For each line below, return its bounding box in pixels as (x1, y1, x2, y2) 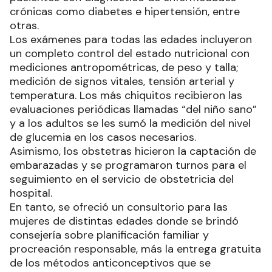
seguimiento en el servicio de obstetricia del (10, 171, 234, 186)
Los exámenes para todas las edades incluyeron (10, 32, 252, 47)
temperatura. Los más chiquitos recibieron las (10, 87, 242, 103)
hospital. (10, 185, 52, 200)
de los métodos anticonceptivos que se (10, 255, 211, 270)
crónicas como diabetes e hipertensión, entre (10, 4, 240, 19)
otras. (10, 18, 39, 33)
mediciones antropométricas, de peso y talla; (10, 59, 238, 75)
